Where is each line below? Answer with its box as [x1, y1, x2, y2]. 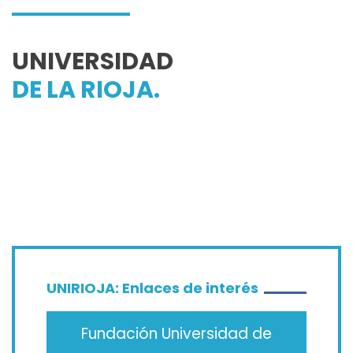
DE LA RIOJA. [12, 72, 160, 106]
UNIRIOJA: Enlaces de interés [46, 277, 258, 298]
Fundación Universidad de [81, 323, 272, 345]
